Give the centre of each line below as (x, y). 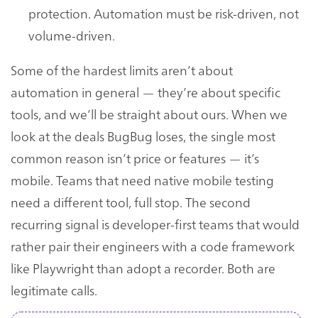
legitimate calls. (54, 290)
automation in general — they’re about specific (146, 92)
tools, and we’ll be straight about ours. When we (149, 114)
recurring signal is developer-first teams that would (155, 224)
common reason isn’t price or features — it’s (135, 158)
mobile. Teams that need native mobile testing (142, 180)
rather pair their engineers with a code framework (153, 246)
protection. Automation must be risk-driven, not (164, 13)
